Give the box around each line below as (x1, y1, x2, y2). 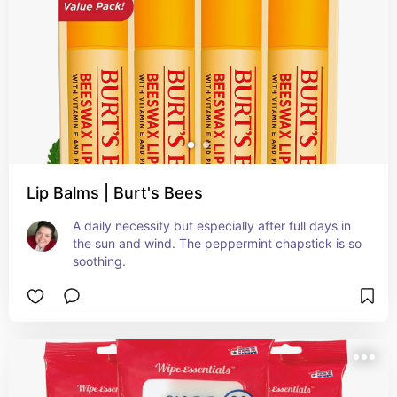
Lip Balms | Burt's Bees (27, 183, 203, 202)
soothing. (73, 253, 126, 269)
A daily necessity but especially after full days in (73, 218, 351, 233)
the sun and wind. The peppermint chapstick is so (73, 236, 362, 251)
